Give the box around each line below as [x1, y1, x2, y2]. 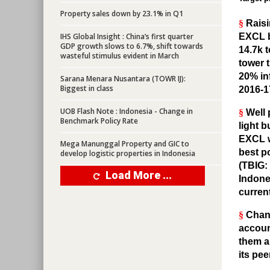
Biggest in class [60, 83, 113, 93]
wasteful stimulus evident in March [60, 51, 179, 61]
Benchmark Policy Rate [60, 116, 138, 126]
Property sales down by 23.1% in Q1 [60, 8, 183, 19]
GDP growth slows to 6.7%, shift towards [60, 41, 203, 51]
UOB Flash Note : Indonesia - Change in [60, 106, 193, 116]
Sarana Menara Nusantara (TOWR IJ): [60, 74, 186, 84]
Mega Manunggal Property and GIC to [60, 139, 189, 149]
